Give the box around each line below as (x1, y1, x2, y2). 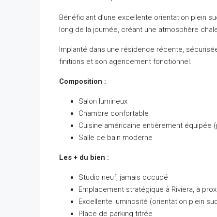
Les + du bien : (59, 153, 109, 162)
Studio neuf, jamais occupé (78, 172, 168, 182)
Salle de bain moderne (78, 133, 153, 142)
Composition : (59, 77, 106, 86)
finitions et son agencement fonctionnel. (59, 57, 192, 66)
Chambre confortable (78, 108, 149, 118)
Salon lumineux (78, 96, 127, 106)
